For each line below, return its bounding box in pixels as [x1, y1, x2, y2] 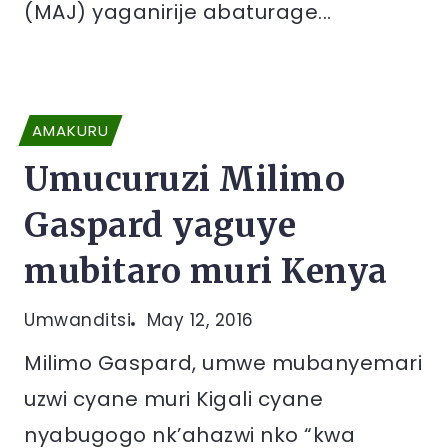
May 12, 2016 [146, 308, 254, 332]
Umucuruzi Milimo [24, 159, 345, 200]
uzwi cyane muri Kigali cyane [24, 385, 323, 413]
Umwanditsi [24, 308, 131, 332]
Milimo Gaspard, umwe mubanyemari [24, 349, 422, 377]
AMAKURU [32, 120, 109, 141]
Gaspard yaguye [24, 205, 296, 246]
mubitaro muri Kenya [24, 251, 388, 292]
